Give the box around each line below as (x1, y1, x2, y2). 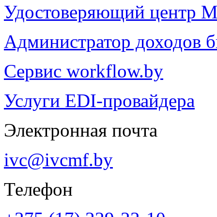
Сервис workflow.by (4, 60, 163, 81)
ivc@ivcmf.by (4, 149, 113, 170)
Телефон (4, 178, 73, 200)
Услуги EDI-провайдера (4, 90, 195, 111)
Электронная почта (4, 119, 157, 140)
